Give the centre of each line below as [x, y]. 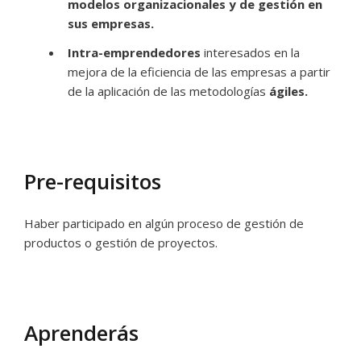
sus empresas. [111, 23]
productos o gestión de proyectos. [121, 243]
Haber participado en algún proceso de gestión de [164, 223]
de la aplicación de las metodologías [168, 91]
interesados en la [250, 52]
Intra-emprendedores [134, 52]
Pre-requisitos [93, 181]
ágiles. [288, 91]
